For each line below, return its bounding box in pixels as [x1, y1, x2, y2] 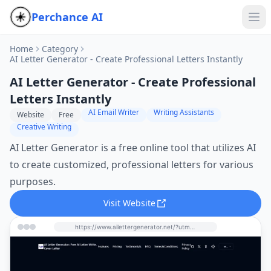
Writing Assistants [154, 107, 214, 117]
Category [42, 43, 78, 54]
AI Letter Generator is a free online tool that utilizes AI [10, 141, 256, 154]
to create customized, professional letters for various [10, 158, 253, 171]
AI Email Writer [88, 107, 139, 117]
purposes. [10, 175, 56, 188]
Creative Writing [17, 122, 71, 132]
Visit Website [103, 197, 155, 209]
